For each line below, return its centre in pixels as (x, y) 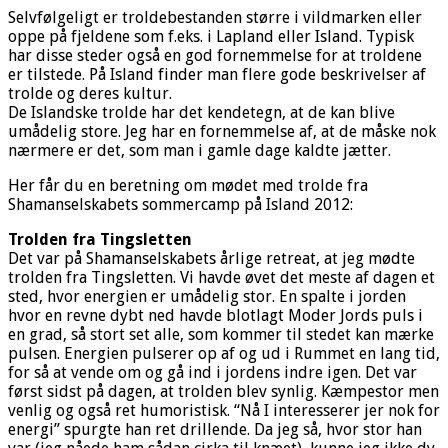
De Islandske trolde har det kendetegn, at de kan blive (201, 112)
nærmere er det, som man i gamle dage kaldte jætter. (199, 150)
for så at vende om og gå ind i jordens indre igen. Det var (212, 372)
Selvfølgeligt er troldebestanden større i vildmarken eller (215, 17)
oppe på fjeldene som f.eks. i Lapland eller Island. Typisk (211, 36)
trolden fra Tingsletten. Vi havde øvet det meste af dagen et (221, 277)
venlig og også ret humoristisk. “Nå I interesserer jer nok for (224, 410)
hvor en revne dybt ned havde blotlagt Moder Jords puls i (215, 315)
